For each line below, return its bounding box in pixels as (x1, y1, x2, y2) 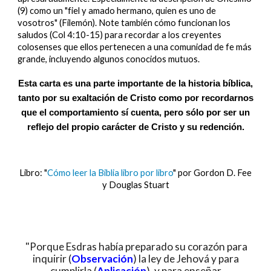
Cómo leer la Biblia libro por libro (47, 168, 173, 178)
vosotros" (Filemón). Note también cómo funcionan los (18, 18, 231, 28)
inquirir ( (32, 252, 71, 265)
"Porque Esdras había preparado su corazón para (24, 240, 247, 253)
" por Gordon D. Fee (173, 168, 252, 178)
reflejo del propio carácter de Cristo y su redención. (27, 122, 244, 132)
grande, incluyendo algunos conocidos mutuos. (18, 54, 202, 64)
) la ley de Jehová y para (132, 252, 239, 265)
